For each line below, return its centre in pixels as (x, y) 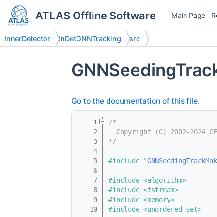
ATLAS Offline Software (95, 15)
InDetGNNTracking (90, 39)
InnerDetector (27, 39)
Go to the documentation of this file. (135, 101)
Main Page (188, 15)
